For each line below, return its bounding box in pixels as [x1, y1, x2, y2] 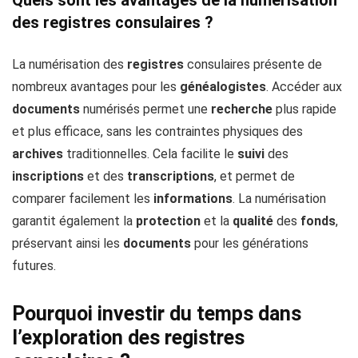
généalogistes [180, 79, 266, 95]
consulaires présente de [184, 57, 322, 73]
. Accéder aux [266, 79, 342, 95]
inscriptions [12, 169, 84, 185]
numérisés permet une [80, 101, 211, 117]
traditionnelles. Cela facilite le [63, 146, 237, 162]
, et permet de [214, 169, 295, 185]
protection [136, 213, 201, 229]
